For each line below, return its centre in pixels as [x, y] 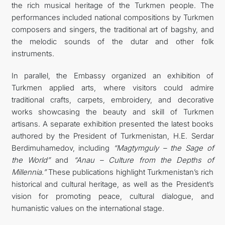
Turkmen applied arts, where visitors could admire [113, 88]
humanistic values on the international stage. [88, 208]
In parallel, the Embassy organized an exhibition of [113, 76]
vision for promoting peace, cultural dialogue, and [113, 196]
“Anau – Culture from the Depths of [144, 160]
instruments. [33, 53]
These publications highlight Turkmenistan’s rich [130, 172]
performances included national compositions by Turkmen [113, 17]
